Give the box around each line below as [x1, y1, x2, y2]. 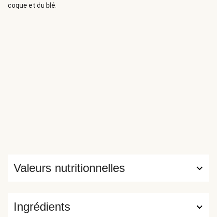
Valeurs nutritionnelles [14, 161, 125, 174]
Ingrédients [14, 200, 70, 213]
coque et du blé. [8, 1, 57, 9]
